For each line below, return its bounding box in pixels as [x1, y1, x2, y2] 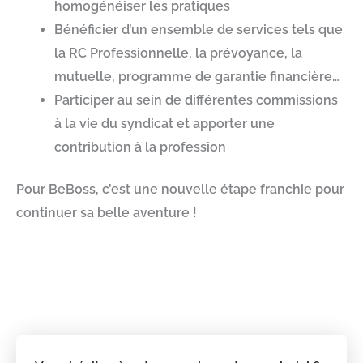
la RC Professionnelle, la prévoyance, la [53, 45, 302, 61]
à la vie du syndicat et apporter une [53, 115, 275, 131]
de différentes [164, 92, 256, 108]
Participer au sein [53, 92, 165, 108]
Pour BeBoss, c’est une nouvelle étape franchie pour [16, 181, 344, 198]
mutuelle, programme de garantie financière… [53, 68, 340, 84]
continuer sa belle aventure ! [16, 205, 197, 221]
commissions [255, 92, 338, 108]
